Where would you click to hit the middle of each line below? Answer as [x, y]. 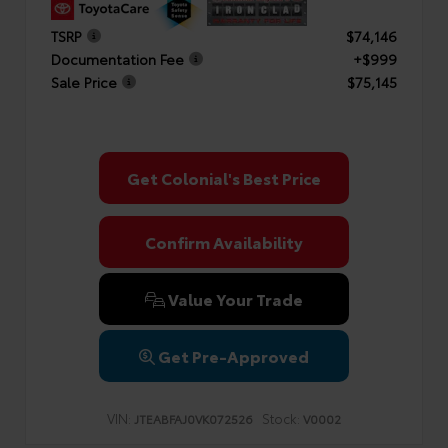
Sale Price [84, 81]
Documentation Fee [117, 58]
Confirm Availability [224, 241]
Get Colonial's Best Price [224, 177]
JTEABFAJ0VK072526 [193, 418]
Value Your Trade [234, 298]
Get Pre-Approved [233, 355]
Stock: [281, 418]
